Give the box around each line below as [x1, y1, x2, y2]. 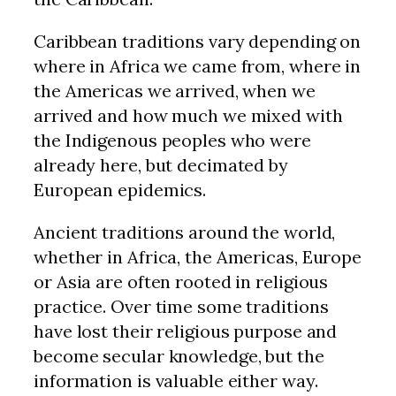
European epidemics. [34, 178, 207, 201]
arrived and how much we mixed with [34, 103, 343, 126]
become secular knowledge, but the [34, 344, 324, 367]
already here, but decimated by [34, 153, 288, 176]
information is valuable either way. [34, 369, 318, 392]
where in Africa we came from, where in [34, 54, 362, 77]
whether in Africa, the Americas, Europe [34, 245, 362, 268]
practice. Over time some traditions [34, 294, 329, 317]
